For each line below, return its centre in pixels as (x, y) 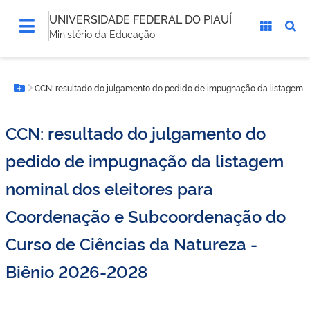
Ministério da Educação (102, 34)
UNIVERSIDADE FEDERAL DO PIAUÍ (140, 19)
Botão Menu (52, 95)
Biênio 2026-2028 (76, 271)
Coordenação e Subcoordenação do (146, 216)
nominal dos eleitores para (109, 188)
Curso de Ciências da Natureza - (131, 243)
